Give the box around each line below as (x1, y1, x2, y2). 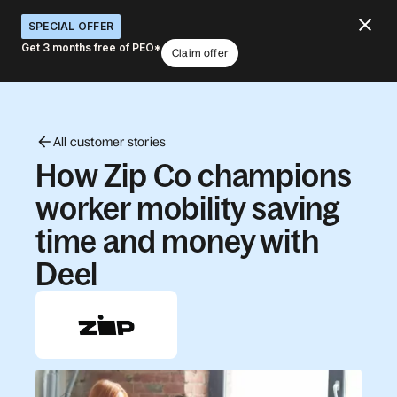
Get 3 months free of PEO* (21, 41, 161, 54)
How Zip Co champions (35, 158, 352, 194)
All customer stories (53, 134, 167, 149)
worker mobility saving (35, 191, 340, 227)
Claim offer (172, 47, 228, 59)
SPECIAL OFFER (28, 19, 114, 33)
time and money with (35, 223, 319, 260)
